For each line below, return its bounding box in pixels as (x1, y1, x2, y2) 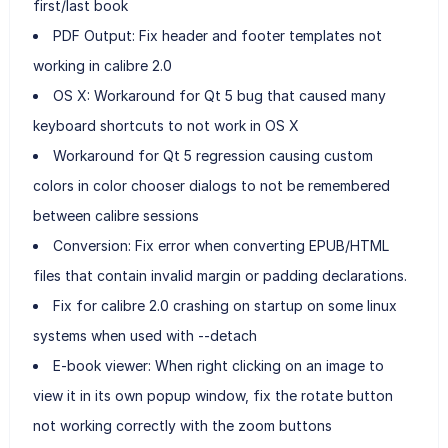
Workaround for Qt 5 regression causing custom (52, 146, 373, 164)
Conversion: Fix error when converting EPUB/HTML (52, 236, 389, 254)
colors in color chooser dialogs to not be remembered (32, 176, 390, 194)
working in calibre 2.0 (32, 56, 172, 74)
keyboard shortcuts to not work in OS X (32, 116, 299, 134)
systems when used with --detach (32, 326, 257, 344)
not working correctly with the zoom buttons (32, 416, 332, 434)
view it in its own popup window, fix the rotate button (32, 386, 393, 404)
